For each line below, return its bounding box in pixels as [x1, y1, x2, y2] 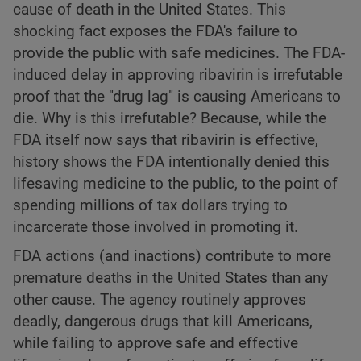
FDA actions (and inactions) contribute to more [13, 247, 331, 266]
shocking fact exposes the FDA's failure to [13, 23, 297, 41]
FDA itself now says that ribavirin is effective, [13, 131, 318, 150]
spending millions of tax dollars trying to [13, 197, 288, 215]
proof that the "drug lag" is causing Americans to [13, 88, 341, 106]
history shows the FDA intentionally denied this [13, 153, 330, 172]
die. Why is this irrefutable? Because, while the [13, 110, 326, 128]
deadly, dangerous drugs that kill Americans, [13, 313, 313, 331]
